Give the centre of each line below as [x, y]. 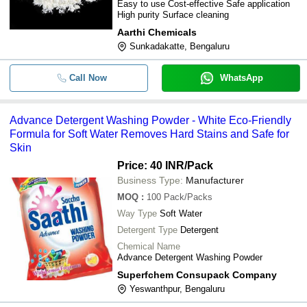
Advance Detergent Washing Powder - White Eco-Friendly [150, 120]
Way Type [137, 213]
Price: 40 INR [151, 165]
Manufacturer [215, 180]
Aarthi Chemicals [157, 32]
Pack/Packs [188, 197]
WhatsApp [241, 78]
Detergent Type [147, 230]
